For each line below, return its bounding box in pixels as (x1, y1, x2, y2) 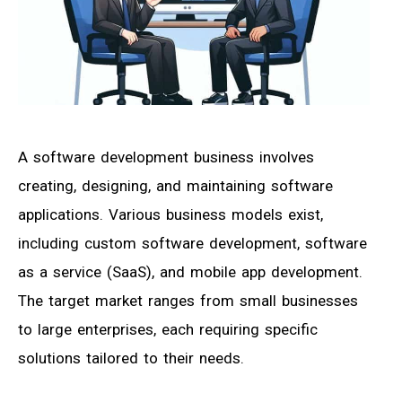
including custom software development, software (18, 234, 367, 253)
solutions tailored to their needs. (18, 349, 244, 368)
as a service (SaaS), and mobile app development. (18, 263, 363, 282)
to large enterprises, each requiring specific (18, 320, 318, 339)
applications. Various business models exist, (18, 205, 323, 224)
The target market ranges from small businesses (18, 292, 358, 310)
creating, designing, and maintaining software (18, 177, 333, 196)
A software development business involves (18, 148, 314, 167)
